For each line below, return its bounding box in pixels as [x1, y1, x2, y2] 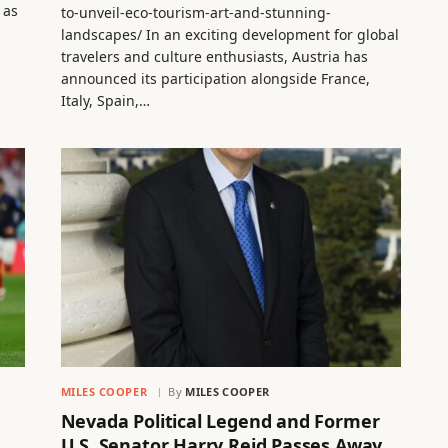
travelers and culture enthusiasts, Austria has [60, 46, 368, 66]
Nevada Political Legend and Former [60, 409, 380, 434]
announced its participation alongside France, [60, 68, 370, 88]
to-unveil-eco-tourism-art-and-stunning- [60, 2, 331, 22]
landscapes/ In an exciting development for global [60, 24, 399, 44]
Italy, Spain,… [60, 90, 150, 110]
